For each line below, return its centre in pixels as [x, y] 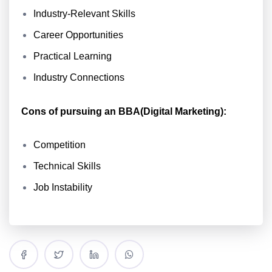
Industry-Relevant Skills [84, 14]
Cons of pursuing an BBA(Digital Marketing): [124, 111]
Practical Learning [73, 56]
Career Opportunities [78, 35]
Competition [59, 145]
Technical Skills [67, 166]
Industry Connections [79, 77]
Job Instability [63, 187]
